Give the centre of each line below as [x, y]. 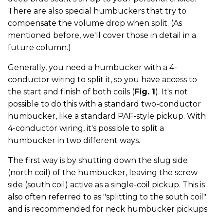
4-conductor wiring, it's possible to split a [86, 128]
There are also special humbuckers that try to [97, 11]
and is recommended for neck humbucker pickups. [108, 209]
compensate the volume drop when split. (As [95, 23]
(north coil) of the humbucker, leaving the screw [103, 172]
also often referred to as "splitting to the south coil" [107, 197]
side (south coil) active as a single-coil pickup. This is [106, 184]
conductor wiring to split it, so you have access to [102, 79]
